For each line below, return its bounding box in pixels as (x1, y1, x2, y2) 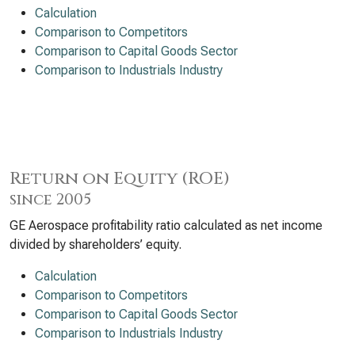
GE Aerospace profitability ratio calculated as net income (10, 218, 323, 233)
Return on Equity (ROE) (10, 167, 230, 190)
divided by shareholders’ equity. (10, 237, 181, 252)
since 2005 (10, 189, 91, 210)
